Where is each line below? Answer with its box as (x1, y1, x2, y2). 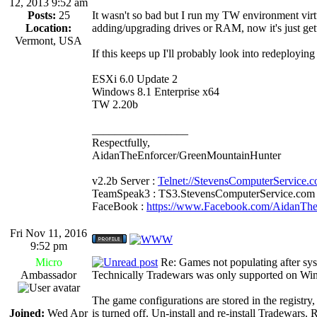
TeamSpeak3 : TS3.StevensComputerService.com (92, 187, 315, 200)
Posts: (27, 8, 56, 21)
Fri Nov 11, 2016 (10, 226, 87, 239)
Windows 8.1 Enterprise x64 (92, 85, 219, 98)
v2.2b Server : (92, 174, 158, 187)
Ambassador (21, 268, 76, 281)
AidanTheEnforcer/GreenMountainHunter (92, 149, 281, 161)
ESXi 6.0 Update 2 (92, 72, 178, 85)
